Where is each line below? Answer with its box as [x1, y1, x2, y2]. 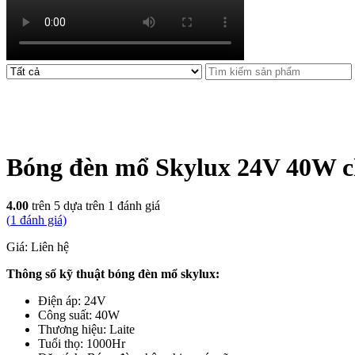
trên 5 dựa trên [29, 199, 108, 213]
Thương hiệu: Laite [38, 323, 135, 337]
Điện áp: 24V [38, 294, 106, 308]
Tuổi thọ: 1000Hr [38, 337, 125, 351]
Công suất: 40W [38, 308, 120, 323]
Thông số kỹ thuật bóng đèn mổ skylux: [6, 267, 219, 281]
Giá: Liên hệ [6, 240, 69, 254]
